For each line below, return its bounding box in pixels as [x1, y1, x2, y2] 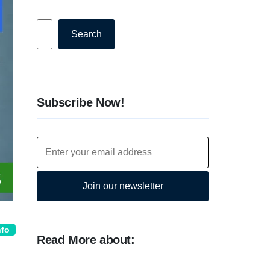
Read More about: [37, 233, 135, 246]
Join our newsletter [82, 181, 163, 191]
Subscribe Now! [37, 96, 125, 109]
